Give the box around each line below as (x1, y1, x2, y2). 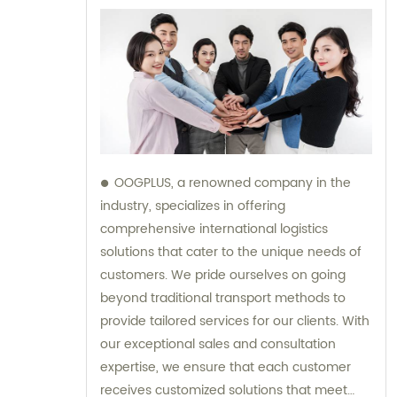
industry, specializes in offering (100, 196, 285, 217)
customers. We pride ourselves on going (100, 265, 346, 286)
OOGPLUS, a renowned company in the (114, 173, 351, 194)
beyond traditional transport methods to (100, 288, 346, 309)
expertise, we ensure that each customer (100, 357, 351, 378)
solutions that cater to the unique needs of (100, 242, 362, 263)
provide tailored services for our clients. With (100, 311, 370, 332)
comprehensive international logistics (100, 219, 328, 240)
